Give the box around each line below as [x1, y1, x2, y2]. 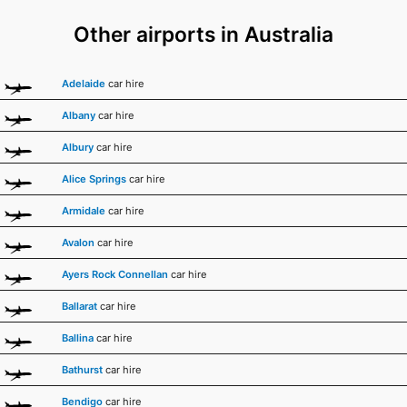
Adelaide [62, 77, 105, 91]
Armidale [62, 204, 105, 218]
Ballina [62, 332, 94, 345]
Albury [62, 141, 94, 154]
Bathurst [62, 363, 103, 377]
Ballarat [62, 300, 97, 313]
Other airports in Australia [74, 22, 333, 47]
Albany [62, 109, 95, 123]
